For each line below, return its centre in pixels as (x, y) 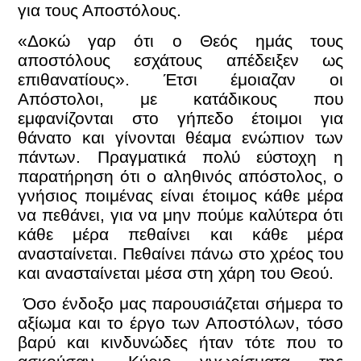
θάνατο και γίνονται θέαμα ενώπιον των (180, 137)
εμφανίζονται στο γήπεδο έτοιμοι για (180, 118)
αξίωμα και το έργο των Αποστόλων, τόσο (180, 323)
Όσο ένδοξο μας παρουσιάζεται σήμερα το (180, 304)
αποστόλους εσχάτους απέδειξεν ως (180, 60)
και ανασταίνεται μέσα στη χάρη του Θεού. (178, 273)
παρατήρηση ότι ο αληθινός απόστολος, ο (180, 176)
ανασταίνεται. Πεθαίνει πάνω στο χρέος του (180, 253)
